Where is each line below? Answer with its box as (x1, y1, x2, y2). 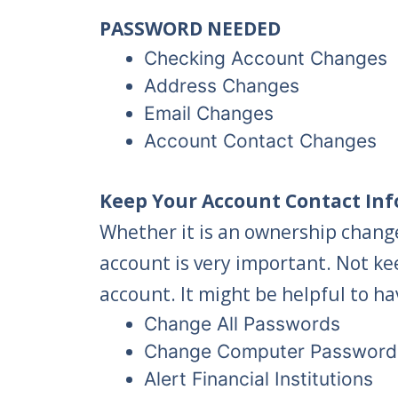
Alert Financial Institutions (144, 368, 373, 391)
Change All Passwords (144, 313, 340, 336)
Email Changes (144, 102, 274, 125)
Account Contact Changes (144, 130, 377, 153)
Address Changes (144, 75, 299, 98)
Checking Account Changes (144, 47, 387, 70)
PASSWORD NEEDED (99, 16, 281, 42)
